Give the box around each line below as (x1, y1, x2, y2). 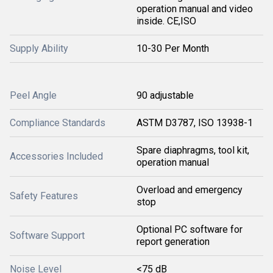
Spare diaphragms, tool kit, (136, 144, 249, 156)
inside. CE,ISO (136, 15, 196, 27)
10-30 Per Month (136, 42, 209, 54)
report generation (136, 235, 210, 247)
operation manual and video (136, 2, 253, 15)
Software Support (10, 229, 85, 241)
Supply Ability (10, 42, 68, 54)
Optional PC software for (136, 223, 243, 235)
